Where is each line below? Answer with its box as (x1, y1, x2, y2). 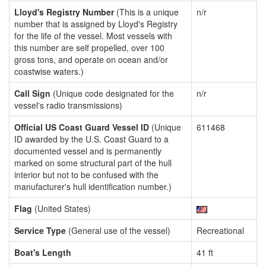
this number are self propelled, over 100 (14, 42, 164, 53)
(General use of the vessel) (66, 224, 170, 236)
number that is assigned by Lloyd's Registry (14, 18, 178, 30)
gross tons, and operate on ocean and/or (14, 53, 168, 65)
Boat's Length (14, 246, 71, 258)
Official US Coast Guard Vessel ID (14, 121, 149, 133)
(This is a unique (114, 6, 179, 18)
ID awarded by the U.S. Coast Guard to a (14, 133, 169, 145)
